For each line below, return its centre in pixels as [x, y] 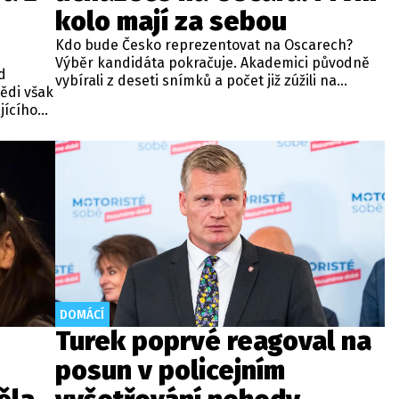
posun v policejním [170, 370]
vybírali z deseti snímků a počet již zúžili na [196, 81]
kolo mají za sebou [171, 22]
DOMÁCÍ [82, 314]
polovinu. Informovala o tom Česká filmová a [200, 99]
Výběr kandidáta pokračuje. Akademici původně [212, 63]
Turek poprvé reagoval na [213, 341]
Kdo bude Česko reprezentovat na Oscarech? [204, 45]
